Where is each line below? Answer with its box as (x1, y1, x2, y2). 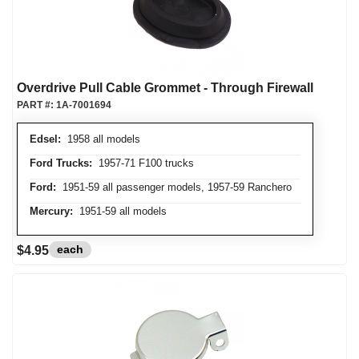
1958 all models (61, 133, 140, 145)
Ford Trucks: (30, 157, 92, 169)
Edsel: (30, 133, 61, 145)
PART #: (17, 99, 56, 111)
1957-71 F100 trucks (92, 157, 194, 169)
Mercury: (30, 205, 73, 217)
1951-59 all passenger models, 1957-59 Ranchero (56, 181, 292, 193)
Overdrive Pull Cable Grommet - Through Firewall (17, 81, 313, 95)
